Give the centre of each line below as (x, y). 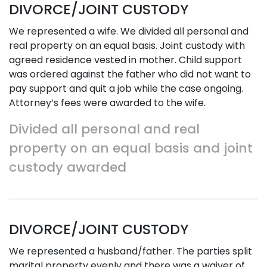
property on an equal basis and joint (131, 148)
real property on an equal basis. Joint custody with (127, 46)
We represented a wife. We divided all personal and (129, 31)
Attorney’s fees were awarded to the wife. (107, 103)
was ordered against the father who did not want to (130, 74)
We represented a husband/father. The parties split (131, 251)
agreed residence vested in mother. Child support (125, 60)
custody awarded (68, 167)
